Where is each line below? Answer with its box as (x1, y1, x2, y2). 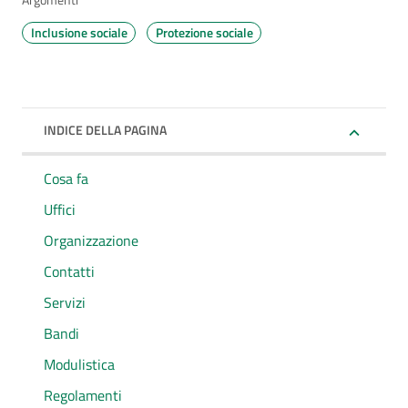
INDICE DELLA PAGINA (44, 119, 167, 139)
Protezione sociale (155, 22, 253, 43)
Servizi (44, 291, 86, 313)
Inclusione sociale (30, 22, 127, 43)
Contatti (44, 260, 95, 282)
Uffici (44, 198, 76, 220)
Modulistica (44, 352, 115, 375)
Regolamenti (44, 383, 122, 406)
